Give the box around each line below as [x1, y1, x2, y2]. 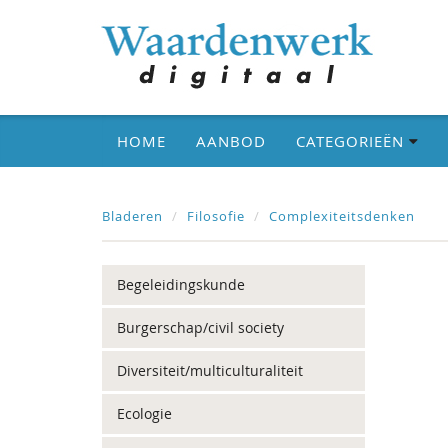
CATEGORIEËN [296, 131, 409, 151]
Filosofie [187, 207, 245, 225]
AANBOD [196, 131, 266, 151]
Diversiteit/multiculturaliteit [117, 361, 303, 380]
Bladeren [102, 207, 163, 225]
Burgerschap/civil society [117, 318, 284, 337]
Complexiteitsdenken [269, 207, 415, 225]
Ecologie [117, 404, 172, 423]
